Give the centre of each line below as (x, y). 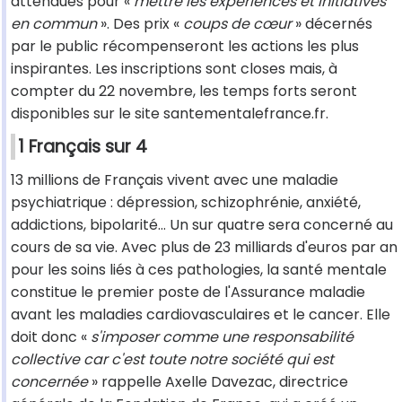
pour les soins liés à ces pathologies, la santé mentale (199, 270)
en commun (54, 24)
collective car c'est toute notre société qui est (172, 360)
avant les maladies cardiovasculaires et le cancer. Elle (201, 315)
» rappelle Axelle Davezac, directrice (218, 382)
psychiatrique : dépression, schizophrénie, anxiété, (186, 203)
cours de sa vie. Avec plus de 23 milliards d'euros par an (204, 248)
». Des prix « (140, 24)
